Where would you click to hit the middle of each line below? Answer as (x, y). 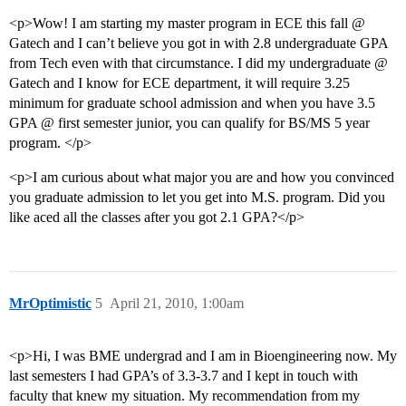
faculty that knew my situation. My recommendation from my (184, 396)
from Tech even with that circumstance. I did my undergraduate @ (198, 63)
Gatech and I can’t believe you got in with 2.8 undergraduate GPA (198, 43)
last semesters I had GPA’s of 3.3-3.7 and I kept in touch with (184, 376)
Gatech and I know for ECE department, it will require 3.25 (179, 83)
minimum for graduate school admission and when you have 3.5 (192, 103)
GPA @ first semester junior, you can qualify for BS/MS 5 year (189, 123)
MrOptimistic (50, 304)
